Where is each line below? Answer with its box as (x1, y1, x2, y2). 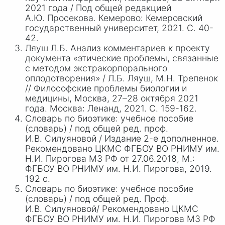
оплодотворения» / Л (25, 72, 114, 83)
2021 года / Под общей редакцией (25, 2, 171, 13)
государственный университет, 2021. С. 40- (25, 22, 213, 33)
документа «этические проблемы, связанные (25, 52, 218, 63)
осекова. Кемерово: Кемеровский (59, 12, 202, 23)
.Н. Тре (164, 72, 193, 83)
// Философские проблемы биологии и (25, 82, 187, 93)
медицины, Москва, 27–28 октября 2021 (25, 92, 198, 103)
